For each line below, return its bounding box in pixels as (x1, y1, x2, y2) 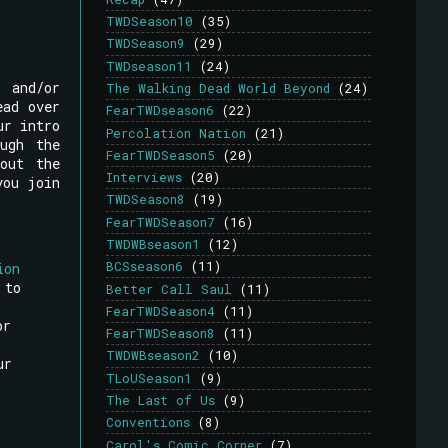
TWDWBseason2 (106, 347, 200, 364)
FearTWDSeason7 (106, 213, 215, 230)
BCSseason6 (106, 258, 183, 275)
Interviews (106, 169, 182, 186)
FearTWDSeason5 (106, 146, 215, 163)
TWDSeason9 (106, 35, 185, 52)
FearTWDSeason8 (106, 325, 215, 342)
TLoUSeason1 (106, 369, 192, 386)
